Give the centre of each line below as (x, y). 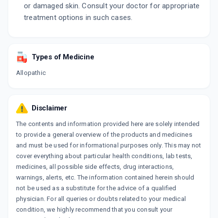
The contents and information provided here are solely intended (108, 124)
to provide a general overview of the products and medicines (104, 135)
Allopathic (31, 73)
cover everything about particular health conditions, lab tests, (104, 156)
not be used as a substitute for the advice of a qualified (96, 188)
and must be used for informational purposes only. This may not (109, 145)
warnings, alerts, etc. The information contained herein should (105, 177)
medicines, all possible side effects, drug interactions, (95, 167)
